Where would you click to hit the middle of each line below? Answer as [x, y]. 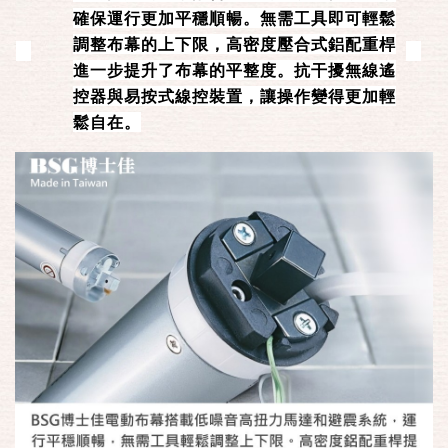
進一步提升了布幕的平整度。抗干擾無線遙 [234, 70]
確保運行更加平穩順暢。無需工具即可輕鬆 [234, 18]
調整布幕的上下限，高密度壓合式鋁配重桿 [234, 44]
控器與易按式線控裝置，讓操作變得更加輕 [234, 96]
